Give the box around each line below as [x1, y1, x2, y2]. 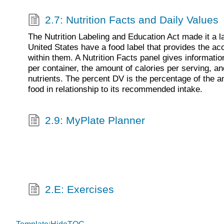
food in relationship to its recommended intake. [28, 84, 202, 94]
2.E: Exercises [44, 183, 114, 195]
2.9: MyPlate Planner [44, 114, 145, 126]
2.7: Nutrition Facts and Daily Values [44, 14, 218, 26]
